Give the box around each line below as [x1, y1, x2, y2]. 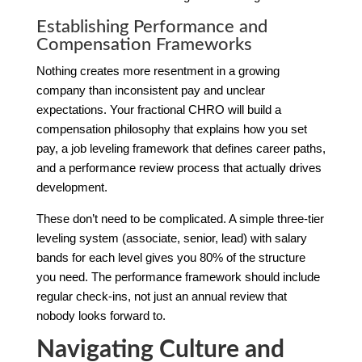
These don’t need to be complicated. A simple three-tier [36, 211, 324, 225]
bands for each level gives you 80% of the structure [36, 250, 305, 264]
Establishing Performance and [36, 17, 267, 36]
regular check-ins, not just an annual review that [36, 288, 287, 303]
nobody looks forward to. [36, 308, 166, 322]
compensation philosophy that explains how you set [36, 121, 307, 136]
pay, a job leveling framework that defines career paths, [36, 141, 326, 155]
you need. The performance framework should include [36, 269, 320, 284]
